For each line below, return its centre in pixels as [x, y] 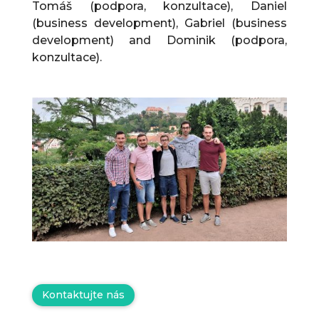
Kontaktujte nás [83, 294]
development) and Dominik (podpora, [159, 40]
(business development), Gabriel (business [159, 23]
